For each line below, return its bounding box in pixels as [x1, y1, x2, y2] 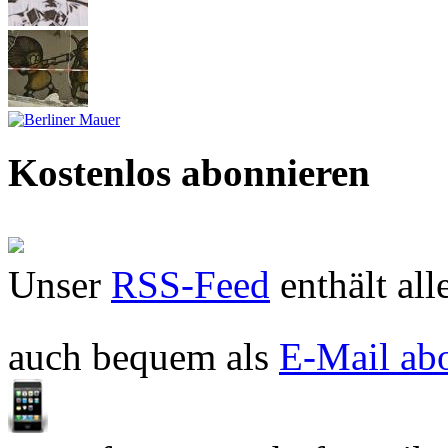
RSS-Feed [111, 262, 270, 306]
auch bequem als [8, 334, 279, 378]
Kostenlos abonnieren [8, 151, 370, 195]
